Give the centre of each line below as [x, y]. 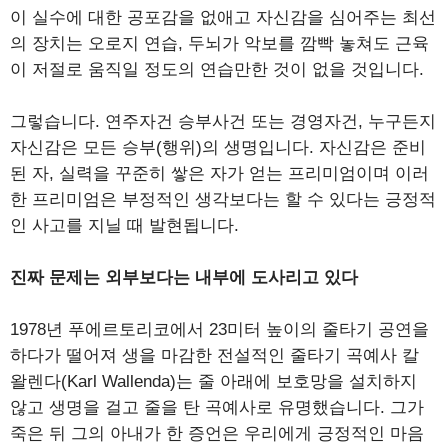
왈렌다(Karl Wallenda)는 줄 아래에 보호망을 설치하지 [213, 381]
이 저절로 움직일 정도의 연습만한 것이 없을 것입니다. [217, 69]
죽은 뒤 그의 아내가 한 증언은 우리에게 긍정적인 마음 [217, 433]
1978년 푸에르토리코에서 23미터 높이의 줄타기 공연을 [219, 329]
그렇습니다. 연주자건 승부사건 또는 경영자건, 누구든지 [223, 121]
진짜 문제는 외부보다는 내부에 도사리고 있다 [184, 277]
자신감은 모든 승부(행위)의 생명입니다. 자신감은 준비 [218, 147]
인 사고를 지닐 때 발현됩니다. [124, 225]
